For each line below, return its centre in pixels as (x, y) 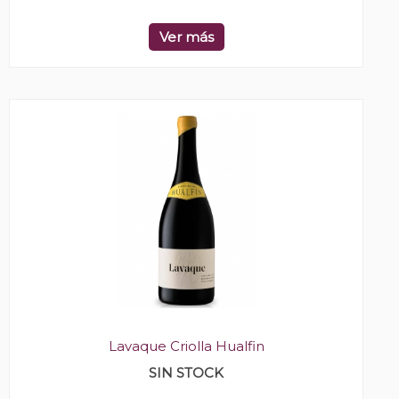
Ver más (186, 37)
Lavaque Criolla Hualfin (186, 346)
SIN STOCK (186, 372)
